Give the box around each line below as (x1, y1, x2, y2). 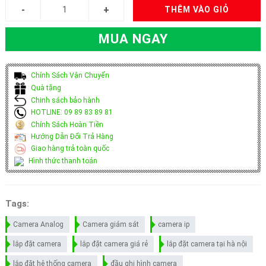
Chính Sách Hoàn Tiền (28, 121, 103, 129)
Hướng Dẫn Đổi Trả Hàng (28, 132, 113, 141)
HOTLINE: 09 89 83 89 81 (28, 108, 113, 117)
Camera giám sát (82, 220, 139, 229)
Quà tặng (28, 83, 61, 92)
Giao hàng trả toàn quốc (28, 144, 109, 153)
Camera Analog (12, 220, 64, 229)
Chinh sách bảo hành (28, 96, 100, 104)
